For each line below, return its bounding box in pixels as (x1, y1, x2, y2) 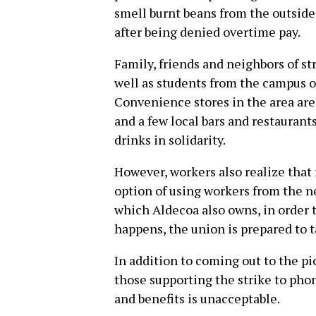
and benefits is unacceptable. (114, 290, 280, 308)
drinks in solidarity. (114, 131, 226, 149)
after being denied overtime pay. (114, 23, 300, 41)
